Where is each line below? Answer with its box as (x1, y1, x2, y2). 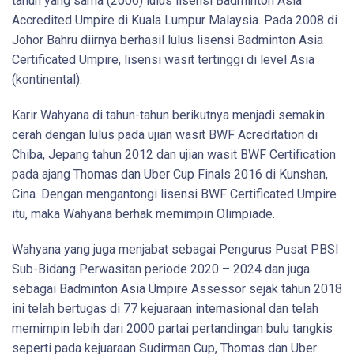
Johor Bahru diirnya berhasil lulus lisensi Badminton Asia (12, 32, 323, 47)
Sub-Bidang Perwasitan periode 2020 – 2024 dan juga (12, 261, 310, 277)
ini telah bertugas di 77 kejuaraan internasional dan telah (12, 300, 318, 316)
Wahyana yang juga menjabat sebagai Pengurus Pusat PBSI (12, 241, 339, 257)
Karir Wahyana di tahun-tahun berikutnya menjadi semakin (12, 107, 325, 122)
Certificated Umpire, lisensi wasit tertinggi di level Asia (12, 51, 314, 67)
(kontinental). (12, 71, 82, 87)
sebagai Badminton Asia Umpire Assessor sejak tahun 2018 (12, 281, 342, 296)
